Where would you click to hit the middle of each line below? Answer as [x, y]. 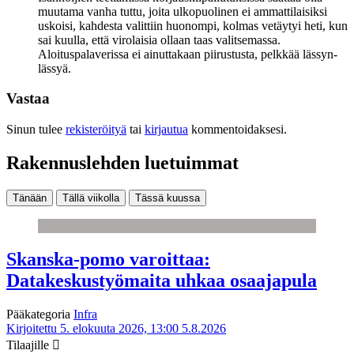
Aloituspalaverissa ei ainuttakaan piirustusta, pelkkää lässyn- [188, 54]
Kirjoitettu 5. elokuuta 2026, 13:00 [92, 328]
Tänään [30, 198]
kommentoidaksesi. [237, 129]
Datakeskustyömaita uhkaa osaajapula [162, 280]
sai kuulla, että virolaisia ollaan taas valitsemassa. [159, 40]
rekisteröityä [96, 129]
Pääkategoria [40, 314]
